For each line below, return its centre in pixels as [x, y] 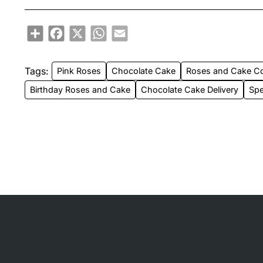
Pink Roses [79, 71]
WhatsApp [127, 29]
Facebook [83, 29]
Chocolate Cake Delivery [190, 90]
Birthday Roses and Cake [80, 90]
